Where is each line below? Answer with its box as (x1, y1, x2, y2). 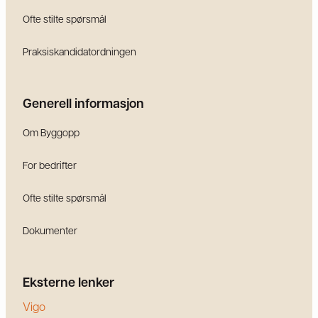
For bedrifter (23, 158, 77, 172)
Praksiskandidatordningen (23, 45, 136, 58)
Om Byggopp (23, 126, 79, 139)
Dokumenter (23, 224, 77, 237)
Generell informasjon (23, 94, 144, 113)
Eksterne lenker (23, 273, 114, 292)
